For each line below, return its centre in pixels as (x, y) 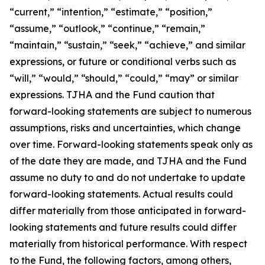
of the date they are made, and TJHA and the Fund (128, 161)
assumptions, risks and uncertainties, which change (125, 128)
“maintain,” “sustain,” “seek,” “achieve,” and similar (127, 45)
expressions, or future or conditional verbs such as (123, 62)
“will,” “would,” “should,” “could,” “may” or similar (124, 78)
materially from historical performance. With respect (128, 244)
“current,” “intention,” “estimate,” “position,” (111, 12)
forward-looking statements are (84, 111)
